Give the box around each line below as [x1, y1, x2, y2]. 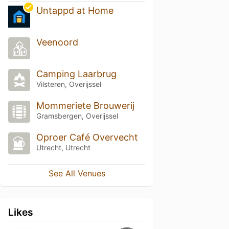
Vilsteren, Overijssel [36, 80, 101, 89]
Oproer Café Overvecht [36, 131, 138, 143]
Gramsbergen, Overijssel [36, 111, 118, 120]
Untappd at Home [36, 5, 113, 16]
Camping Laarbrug [36, 68, 117, 80]
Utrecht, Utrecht [36, 143, 90, 152]
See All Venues [48, 168, 105, 178]
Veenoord [36, 37, 78, 48]
